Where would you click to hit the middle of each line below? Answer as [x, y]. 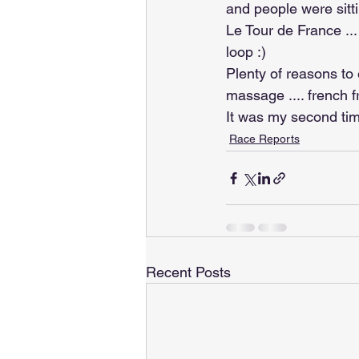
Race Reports [264, 139]
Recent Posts [188, 272]
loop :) [246, 52]
